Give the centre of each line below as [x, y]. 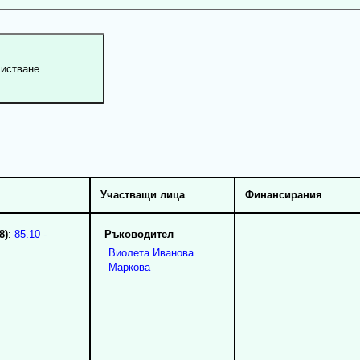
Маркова [129, 267]
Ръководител [139, 234]
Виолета [129, 252]
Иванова [173, 252]
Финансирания [283, 194]
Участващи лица [142, 194]
